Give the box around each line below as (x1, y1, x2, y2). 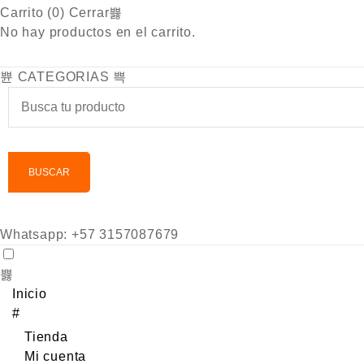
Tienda (24, 330, 68, 344)
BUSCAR (28, 167, 70, 177)
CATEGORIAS (17, 70, 110, 84)
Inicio (12, 287, 47, 301)
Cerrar (68, 6, 110, 19)
